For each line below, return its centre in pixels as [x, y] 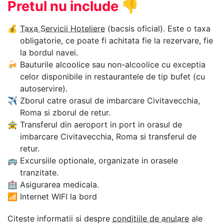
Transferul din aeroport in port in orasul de [101, 124]
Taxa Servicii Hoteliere [62, 28]
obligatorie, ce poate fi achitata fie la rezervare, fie [116, 40]
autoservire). [44, 88]
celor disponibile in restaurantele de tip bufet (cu [112, 76]
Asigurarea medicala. [59, 184]
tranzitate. [39, 172]
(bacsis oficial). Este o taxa [158, 28]
